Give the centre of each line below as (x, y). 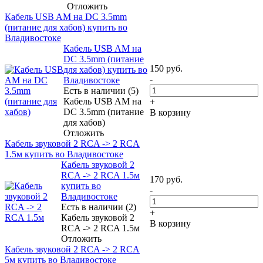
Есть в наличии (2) (99, 207)
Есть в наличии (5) (101, 90)
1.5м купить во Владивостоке (64, 154)
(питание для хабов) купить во (66, 27)
